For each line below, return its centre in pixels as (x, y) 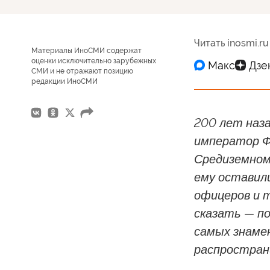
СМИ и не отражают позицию (82, 71)
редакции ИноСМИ (64, 81)
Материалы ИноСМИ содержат (86, 51)
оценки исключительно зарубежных (94, 61)
